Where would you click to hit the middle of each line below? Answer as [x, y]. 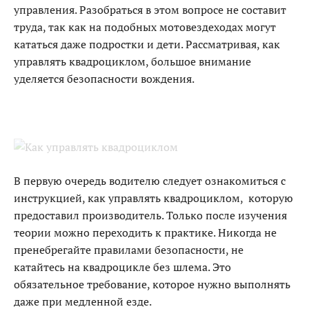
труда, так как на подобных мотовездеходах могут [145, 27]
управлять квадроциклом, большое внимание [132, 61]
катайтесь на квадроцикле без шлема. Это [122, 267]
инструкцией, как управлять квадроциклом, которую [153, 198]
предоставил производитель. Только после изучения [150, 215]
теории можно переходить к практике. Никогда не [145, 232]
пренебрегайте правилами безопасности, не [129, 250]
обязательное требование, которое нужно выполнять [152, 284]
